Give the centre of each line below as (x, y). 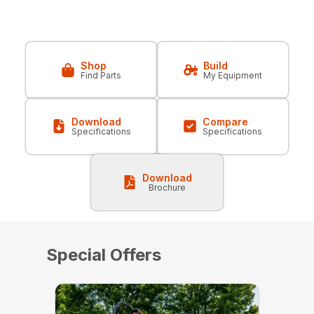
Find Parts (101, 76)
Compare (226, 122)
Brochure (167, 188)
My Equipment (232, 76)
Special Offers (103, 255)
